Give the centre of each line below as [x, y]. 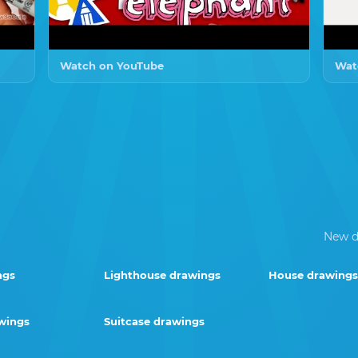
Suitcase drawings [154, 321]
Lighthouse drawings [162, 274]
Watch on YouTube [112, 65]
